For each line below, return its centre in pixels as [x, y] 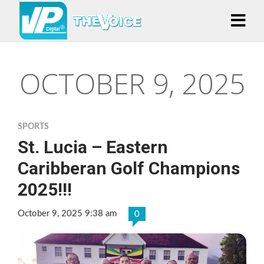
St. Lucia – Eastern [93, 147]
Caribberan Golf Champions [129, 168]
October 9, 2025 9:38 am [67, 214]
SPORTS [33, 127]
